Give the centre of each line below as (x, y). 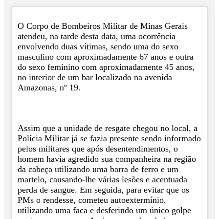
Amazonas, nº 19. (49, 88)
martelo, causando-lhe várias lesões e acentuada (102, 179)
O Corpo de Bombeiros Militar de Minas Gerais (103, 26)
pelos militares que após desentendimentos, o (98, 148)
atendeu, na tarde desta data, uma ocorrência (97, 36)
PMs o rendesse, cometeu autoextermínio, (92, 200)
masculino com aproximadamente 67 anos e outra (106, 57)
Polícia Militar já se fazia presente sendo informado (109, 138)
